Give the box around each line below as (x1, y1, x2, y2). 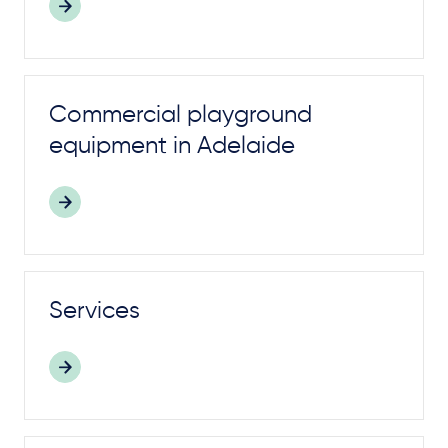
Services (49, 298, 140, 323)
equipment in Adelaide (49, 133, 295, 158)
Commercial (49, 102, 187, 127)
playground (187, 102, 312, 127)
